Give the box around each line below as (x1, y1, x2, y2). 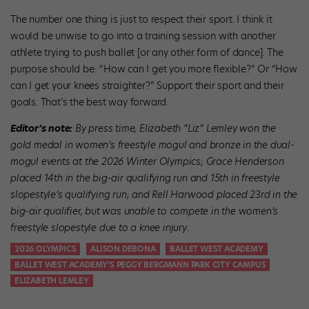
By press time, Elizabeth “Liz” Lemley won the (75, 121, 276, 135)
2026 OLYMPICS (14, 243, 77, 255)
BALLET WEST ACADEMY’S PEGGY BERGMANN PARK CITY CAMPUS (14, 259, 266, 270)
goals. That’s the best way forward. (10, 94, 171, 109)
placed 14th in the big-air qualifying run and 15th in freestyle (10, 170, 280, 185)
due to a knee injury (99, 220, 187, 235)
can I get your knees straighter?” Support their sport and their (10, 78, 284, 92)
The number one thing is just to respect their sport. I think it (10, 12, 272, 26)
